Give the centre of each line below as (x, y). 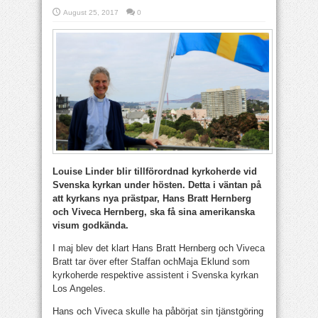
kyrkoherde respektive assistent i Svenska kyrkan (155, 275)
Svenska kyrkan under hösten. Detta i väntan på (157, 185)
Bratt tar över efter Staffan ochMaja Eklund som (151, 262)
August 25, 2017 (91, 12)
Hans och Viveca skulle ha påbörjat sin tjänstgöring (158, 311)
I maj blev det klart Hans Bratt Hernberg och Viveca (159, 248)
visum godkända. (92, 225)
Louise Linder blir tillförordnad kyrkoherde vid (155, 171)
